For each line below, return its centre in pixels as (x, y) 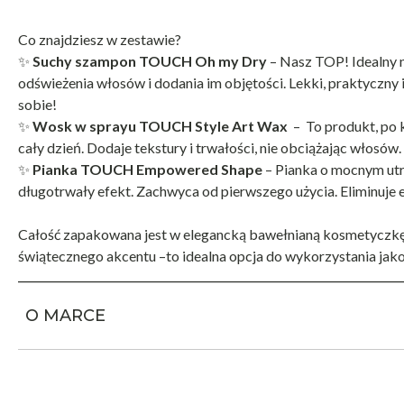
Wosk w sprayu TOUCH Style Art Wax (160, 126)
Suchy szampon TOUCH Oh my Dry (150, 61)
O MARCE (65, 316)
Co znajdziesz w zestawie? (100, 40)
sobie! (37, 105)
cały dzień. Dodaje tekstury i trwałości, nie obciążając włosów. (210, 148)
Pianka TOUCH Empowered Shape (147, 170)
